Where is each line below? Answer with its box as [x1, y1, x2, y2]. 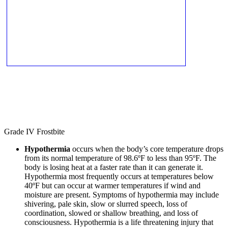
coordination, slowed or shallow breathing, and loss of [24, 208, 198, 217]
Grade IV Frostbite [4, 127, 65, 136]
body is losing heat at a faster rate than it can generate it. [24, 162, 203, 172]
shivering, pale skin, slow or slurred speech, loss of [24, 199, 187, 208]
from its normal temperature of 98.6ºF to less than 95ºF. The [24, 153, 216, 162]
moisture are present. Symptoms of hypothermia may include [24, 190, 219, 199]
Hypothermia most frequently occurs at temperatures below [24, 172, 214, 181]
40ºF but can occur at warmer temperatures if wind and [24, 181, 201, 190]
